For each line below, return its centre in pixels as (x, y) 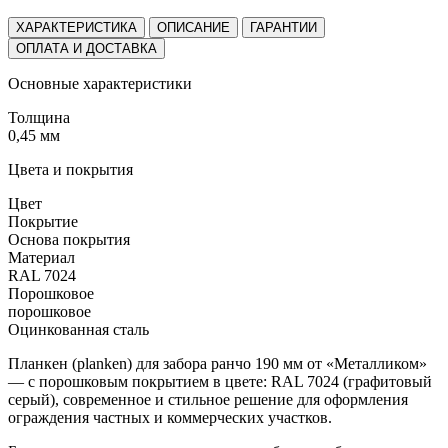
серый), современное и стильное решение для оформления (208, 399)
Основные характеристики (100, 83)
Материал (41, 257)
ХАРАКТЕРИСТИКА (76, 27)
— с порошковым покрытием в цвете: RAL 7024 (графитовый (220, 381)
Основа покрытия (69, 239)
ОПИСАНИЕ (193, 27)
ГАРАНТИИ (283, 27)
